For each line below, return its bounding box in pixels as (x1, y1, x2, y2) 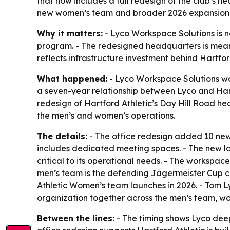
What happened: (37, 73, 107, 84)
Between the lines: (37, 213, 114, 224)
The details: (37, 131, 87, 142)
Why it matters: (37, 28, 103, 39)
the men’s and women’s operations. (37, 110, 175, 121)
